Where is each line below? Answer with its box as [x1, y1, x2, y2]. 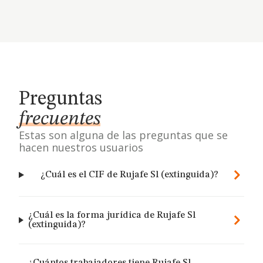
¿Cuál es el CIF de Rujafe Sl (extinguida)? [40, 170, 218, 180]
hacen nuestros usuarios [19, 140, 143, 154]
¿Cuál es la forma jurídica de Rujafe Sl [28, 211, 195, 220]
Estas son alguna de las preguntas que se [19, 128, 228, 142]
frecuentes [19, 109, 100, 129]
